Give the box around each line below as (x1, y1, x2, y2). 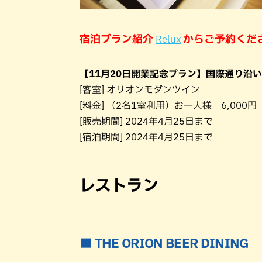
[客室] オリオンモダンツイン (80, 84, 200, 94)
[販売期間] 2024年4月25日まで (80, 116, 213, 126)
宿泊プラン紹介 (80, 33, 156, 44)
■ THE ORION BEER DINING (80, 236, 249, 250)
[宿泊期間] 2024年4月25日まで (80, 132, 213, 142)
